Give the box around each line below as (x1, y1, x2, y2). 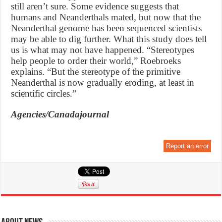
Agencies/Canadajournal (11, 109, 110, 119)
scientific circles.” (11, 88, 77, 99)
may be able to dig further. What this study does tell (11, 33, 207, 44)
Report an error (166, 142, 209, 150)
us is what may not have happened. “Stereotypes (11, 44, 195, 55)
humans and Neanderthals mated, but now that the (11, 11, 201, 22)
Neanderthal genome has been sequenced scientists (11, 22, 202, 33)
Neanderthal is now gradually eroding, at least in (11, 77, 195, 88)
